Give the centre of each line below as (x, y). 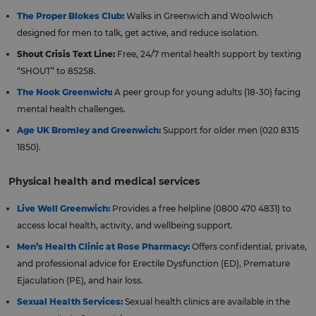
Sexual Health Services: (70, 302)
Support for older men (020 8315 (230, 130)
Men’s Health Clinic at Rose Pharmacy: (103, 247)
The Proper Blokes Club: (71, 16)
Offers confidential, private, (249, 247)
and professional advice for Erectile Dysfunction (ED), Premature (153, 264)
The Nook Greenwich (63, 92)
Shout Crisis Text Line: (66, 54)
